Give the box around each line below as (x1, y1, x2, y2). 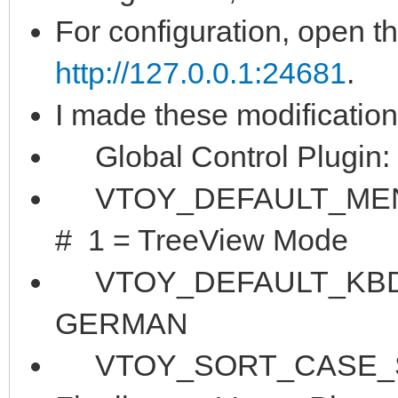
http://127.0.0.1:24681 (55, 55, 346, 90)
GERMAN (55, 306, 188, 340)
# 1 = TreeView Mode (55, 222, 348, 257)
